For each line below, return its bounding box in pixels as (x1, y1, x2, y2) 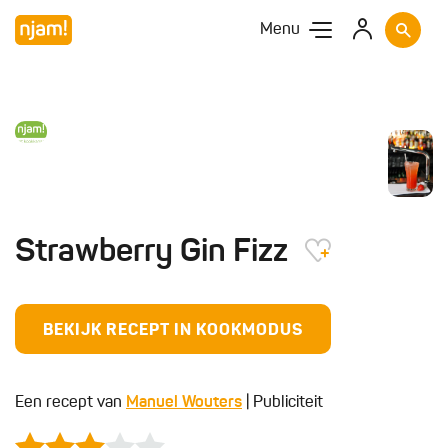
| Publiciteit (242, 395, 323, 411)
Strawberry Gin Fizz (15, 237, 295, 269)
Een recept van (15, 395, 126, 411)
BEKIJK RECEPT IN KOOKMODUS (43, 323, 303, 339)
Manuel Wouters (126, 395, 242, 411)
